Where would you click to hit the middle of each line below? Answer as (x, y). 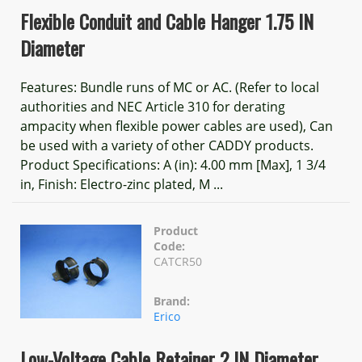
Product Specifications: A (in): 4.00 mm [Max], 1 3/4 (173, 165)
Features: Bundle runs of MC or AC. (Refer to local (170, 87)
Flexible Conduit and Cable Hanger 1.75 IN (167, 21)
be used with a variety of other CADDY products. (167, 145)
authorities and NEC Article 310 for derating (153, 107)
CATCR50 (178, 261)
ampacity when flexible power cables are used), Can (177, 126)
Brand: (172, 301)
